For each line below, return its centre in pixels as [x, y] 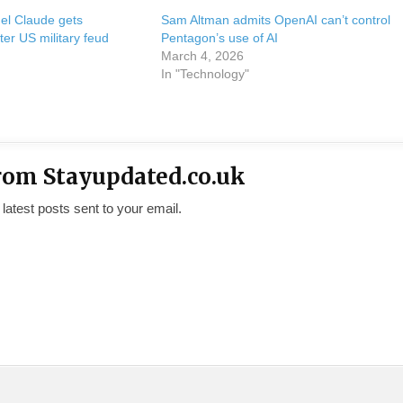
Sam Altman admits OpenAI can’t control [275, 20]
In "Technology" [205, 74]
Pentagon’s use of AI [219, 38]
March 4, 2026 [202, 56]
